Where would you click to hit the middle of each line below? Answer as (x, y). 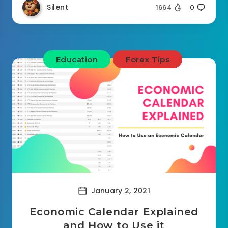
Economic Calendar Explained (114, 212)
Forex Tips (148, 59)
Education (77, 59)
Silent (58, 7)
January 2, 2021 (120, 191)
